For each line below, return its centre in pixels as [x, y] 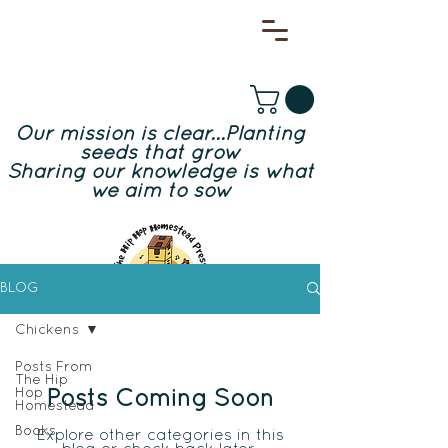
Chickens [47, 330]
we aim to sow [160, 191]
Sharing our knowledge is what [160, 172]
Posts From [53, 367]
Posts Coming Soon [160, 399]
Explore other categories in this [160, 435]
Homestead [55, 406]
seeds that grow [160, 153]
